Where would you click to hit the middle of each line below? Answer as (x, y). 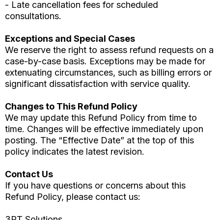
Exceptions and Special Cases (70, 39)
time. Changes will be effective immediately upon (104, 129)
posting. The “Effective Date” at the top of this (99, 140)
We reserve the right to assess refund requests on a (109, 50)
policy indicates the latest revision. (75, 152)
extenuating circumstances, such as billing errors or (108, 73)
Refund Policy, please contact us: (73, 197)
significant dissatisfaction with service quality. (98, 84)
